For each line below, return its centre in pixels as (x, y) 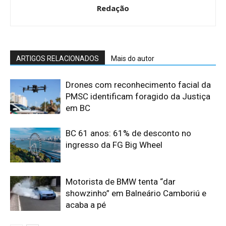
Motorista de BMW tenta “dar (121, 182)
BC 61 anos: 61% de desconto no (128, 133)
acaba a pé (86, 205)
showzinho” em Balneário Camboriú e (136, 193)
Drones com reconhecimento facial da (138, 85)
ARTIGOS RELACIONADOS (58, 59)
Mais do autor (133, 59)
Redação (113, 8)
